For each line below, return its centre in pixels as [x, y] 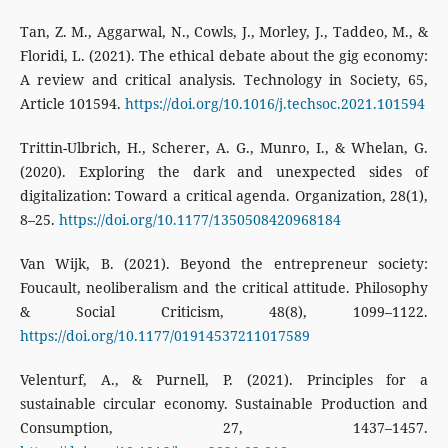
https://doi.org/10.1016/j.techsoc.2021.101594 [274, 103]
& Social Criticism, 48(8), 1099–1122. [224, 311]
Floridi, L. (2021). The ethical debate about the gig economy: [224, 55]
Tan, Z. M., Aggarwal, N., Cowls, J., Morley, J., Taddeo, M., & [224, 31]
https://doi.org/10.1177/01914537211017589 [164, 335]
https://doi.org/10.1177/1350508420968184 [199, 219]
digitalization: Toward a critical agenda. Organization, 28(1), [224, 195]
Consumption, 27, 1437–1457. [224, 427]
